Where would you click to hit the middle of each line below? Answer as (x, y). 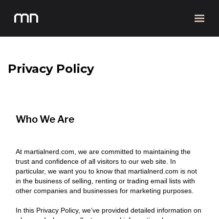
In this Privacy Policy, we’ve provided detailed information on (109, 210)
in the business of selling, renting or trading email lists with (105, 181)
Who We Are (45, 119)
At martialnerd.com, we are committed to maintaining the (103, 152)
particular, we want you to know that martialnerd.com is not (106, 171)
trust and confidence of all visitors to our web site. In (96, 161)
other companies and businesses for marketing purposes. (105, 191)
